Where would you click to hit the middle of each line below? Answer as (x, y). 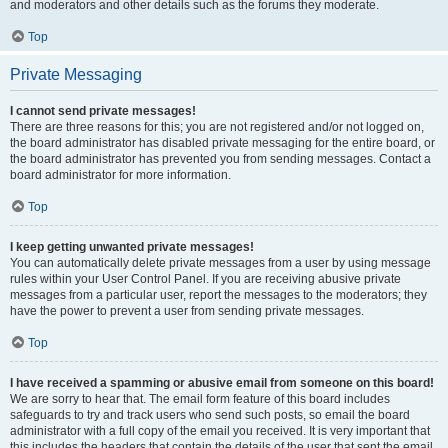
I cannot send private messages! (103, 111)
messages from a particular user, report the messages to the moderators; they (218, 295)
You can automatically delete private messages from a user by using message (220, 263)
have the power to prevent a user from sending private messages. (187, 311)
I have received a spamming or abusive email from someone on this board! (222, 383)
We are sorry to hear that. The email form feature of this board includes (200, 399)
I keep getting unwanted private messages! (132, 247)
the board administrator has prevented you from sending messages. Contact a (220, 159)
